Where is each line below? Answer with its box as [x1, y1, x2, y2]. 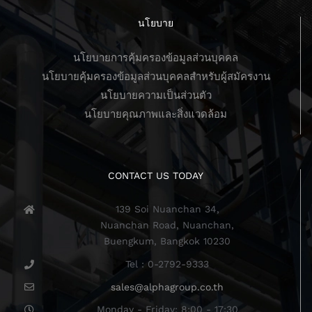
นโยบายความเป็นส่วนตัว [100, 88, 212, 102]
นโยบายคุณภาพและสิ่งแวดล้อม [84, 107, 227, 120]
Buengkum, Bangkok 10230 [104, 235, 231, 247]
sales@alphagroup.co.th [111, 281, 224, 292]
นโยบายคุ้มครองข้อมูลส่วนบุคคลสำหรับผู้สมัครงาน [41, 70, 270, 83]
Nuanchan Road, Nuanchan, [100, 219, 235, 231]
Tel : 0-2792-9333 [125, 258, 210, 270]
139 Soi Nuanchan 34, [115, 203, 219, 214]
